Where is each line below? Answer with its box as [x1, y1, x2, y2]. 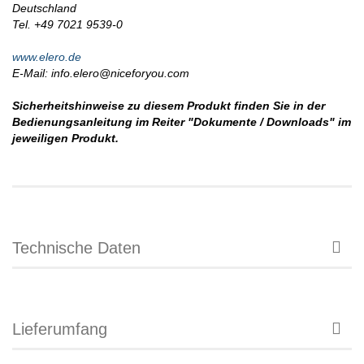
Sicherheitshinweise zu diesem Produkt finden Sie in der [12, 99, 325, 113]
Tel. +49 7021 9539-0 [12, 18, 123, 32]
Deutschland [12, 2, 76, 15]
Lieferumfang [12, 320, 107, 339]
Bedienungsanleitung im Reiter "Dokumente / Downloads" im [12, 115, 351, 129]
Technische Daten [12, 239, 141, 258]
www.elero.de [12, 50, 81, 64]
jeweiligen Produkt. [12, 132, 119, 145]
